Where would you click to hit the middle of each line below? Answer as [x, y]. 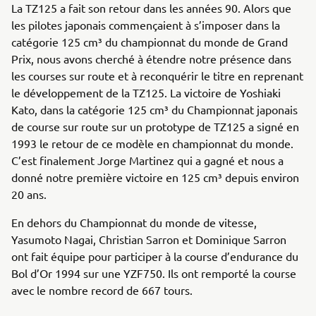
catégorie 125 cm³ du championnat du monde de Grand [150, 41]
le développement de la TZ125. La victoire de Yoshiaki [146, 92]
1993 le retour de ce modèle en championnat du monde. [152, 143]
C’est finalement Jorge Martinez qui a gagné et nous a [147, 160]
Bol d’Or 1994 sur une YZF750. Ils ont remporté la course [154, 273]
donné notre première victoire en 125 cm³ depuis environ [155, 177]
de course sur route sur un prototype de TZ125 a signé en [155, 126]
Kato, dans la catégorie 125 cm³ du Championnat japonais [154, 109]
